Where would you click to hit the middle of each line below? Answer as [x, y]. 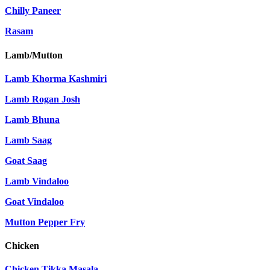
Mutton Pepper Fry [45, 222]
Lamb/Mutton [34, 55]
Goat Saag [26, 160]
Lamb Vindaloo [37, 181]
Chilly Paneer [33, 11]
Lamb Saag [28, 140]
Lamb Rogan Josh [42, 99]
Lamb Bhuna [32, 119]
